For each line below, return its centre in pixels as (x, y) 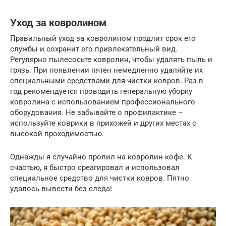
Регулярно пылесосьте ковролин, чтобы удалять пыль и (111, 59)
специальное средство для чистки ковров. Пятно (100, 178)
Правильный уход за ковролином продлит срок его (103, 38)
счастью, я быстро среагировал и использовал (95, 167)
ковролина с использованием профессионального (103, 102)
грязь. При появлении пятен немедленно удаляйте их (106, 70)
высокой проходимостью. (57, 133)
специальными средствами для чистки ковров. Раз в (107, 80)
